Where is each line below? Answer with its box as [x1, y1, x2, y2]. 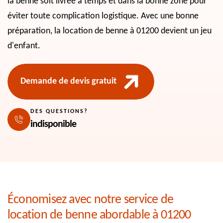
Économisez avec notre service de [7, 193, 174, 207]
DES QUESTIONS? [30, 108, 88, 114]
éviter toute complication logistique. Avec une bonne [7, 11, 199, 21]
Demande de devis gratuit [20, 76, 116, 86]
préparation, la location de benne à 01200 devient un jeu [7, 26, 212, 36]
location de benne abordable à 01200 [7, 208, 191, 222]
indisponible [30, 119, 76, 129]
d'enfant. [7, 41, 40, 51]
